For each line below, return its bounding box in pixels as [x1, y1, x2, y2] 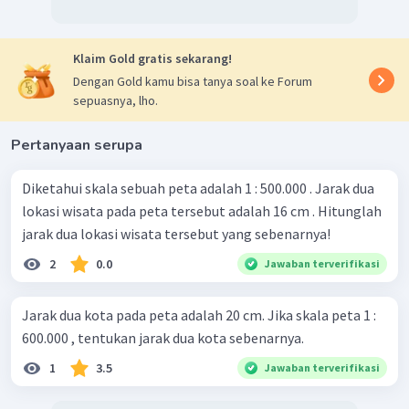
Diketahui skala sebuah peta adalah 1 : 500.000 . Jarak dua [22, 179, 374, 198]
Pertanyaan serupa [11, 135, 142, 156]
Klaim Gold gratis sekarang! [73, 50, 232, 68]
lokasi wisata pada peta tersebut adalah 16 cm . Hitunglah [22, 202, 382, 221]
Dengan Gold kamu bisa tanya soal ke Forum [73, 73, 312, 90]
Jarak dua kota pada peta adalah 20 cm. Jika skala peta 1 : [22, 306, 376, 325]
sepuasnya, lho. [73, 92, 158, 110]
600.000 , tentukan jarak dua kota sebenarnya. [22, 329, 304, 348]
